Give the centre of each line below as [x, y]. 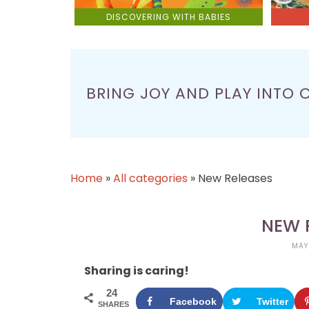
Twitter [272, 302]
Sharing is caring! [137, 271]
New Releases [235, 179]
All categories [150, 179]
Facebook [193, 302]
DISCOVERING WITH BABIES [168, 17]
